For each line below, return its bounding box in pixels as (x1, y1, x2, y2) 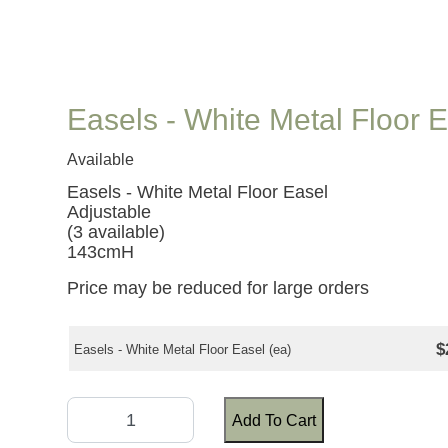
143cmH (67, 242, 135, 263)
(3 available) (67, 222, 166, 243)
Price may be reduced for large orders (67, 278, 370, 299)
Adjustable (67, 202, 152, 223)
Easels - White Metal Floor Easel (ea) (74, 342, 292, 358)
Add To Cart (232, 411, 317, 429)
